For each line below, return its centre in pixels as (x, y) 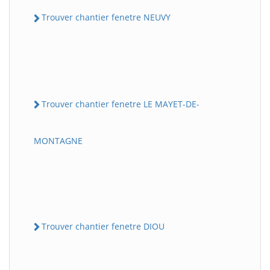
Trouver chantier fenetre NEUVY (106, 17)
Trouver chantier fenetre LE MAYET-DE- (121, 104)
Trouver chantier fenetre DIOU (103, 226)
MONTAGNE (58, 140)
